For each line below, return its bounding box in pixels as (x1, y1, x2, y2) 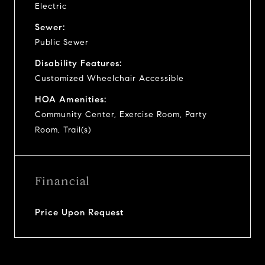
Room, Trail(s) (35, 124, 91, 135)
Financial (35, 173, 90, 189)
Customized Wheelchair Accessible (35, 73, 184, 83)
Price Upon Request (35, 206, 124, 218)
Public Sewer (35, 37, 89, 47)
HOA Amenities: (35, 93, 106, 105)
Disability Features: (35, 57, 122, 69)
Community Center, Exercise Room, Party (35, 109, 207, 119)
